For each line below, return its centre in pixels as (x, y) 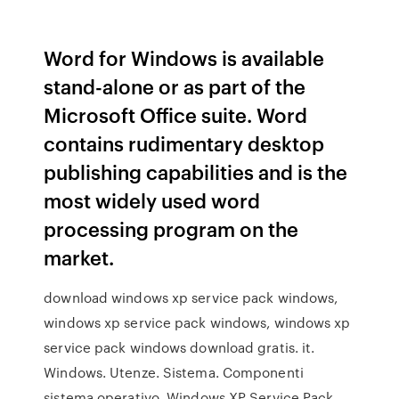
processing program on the (171, 228)
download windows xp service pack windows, (191, 297)
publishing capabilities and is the (196, 171)
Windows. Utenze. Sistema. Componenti (174, 372)
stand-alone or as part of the (175, 86)
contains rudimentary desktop (184, 143)
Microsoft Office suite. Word (176, 114)
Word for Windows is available (184, 57)
